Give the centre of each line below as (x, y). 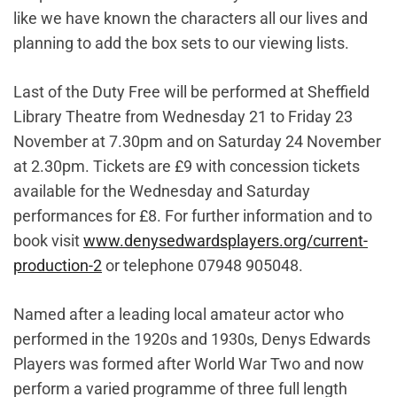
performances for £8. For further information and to (193, 216)
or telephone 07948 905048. (202, 265)
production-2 (58, 265)
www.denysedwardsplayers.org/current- (226, 241)
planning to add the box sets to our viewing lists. (181, 43)
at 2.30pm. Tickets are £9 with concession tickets (187, 166)
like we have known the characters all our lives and (191, 18)
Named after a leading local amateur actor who (179, 314)
